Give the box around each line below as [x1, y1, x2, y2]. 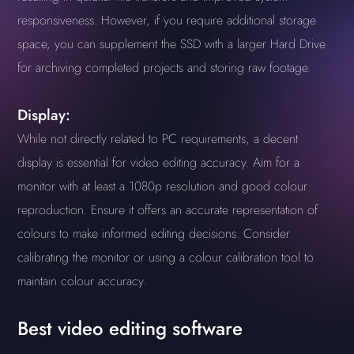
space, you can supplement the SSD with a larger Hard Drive [17, 35, 326, 53]
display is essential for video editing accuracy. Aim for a [17, 153, 300, 171]
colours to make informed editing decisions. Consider [17, 224, 291, 243]
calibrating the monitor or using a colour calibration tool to [17, 248, 314, 266]
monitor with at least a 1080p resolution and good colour [17, 177, 308, 195]
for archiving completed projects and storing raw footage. [17, 58, 311, 77]
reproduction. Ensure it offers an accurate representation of [17, 201, 318, 219]
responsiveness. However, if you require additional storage [17, 11, 317, 29]
